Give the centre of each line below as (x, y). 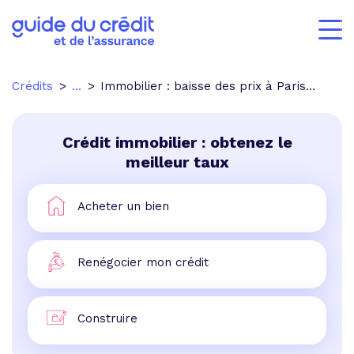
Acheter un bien (123, 206)
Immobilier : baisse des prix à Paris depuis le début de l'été (203, 86)
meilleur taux (177, 162)
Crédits (32, 86)
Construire (107, 318)
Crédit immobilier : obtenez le (177, 142)
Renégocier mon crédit (143, 262)
